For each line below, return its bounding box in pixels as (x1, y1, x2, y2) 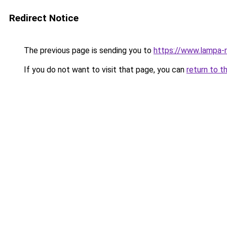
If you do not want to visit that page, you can (22, 65, 186, 74)
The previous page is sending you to (22, 46, 154, 55)
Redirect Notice (9, 12, 79, 24)
